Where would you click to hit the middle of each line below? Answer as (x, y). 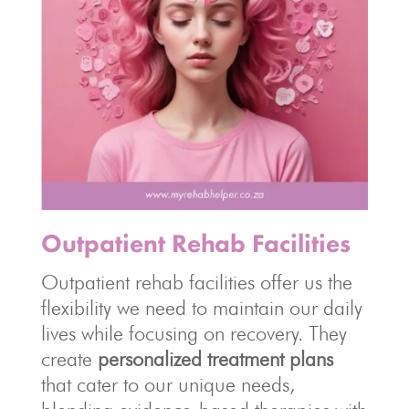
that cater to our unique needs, (168, 385)
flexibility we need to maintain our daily (201, 308)
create (69, 359)
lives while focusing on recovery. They (194, 334)
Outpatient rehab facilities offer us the (196, 283)
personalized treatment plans (215, 359)
